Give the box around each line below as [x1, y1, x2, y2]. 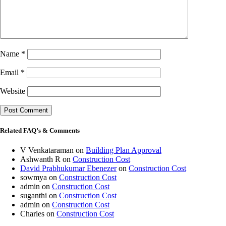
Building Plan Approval [86, 146, 161, 155]
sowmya [20, 173, 47, 182]
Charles [20, 209, 44, 218]
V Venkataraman [20, 146, 74, 155]
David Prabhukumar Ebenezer [20, 164, 117, 173]
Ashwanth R [20, 155, 61, 164]
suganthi [20, 191, 47, 200]
